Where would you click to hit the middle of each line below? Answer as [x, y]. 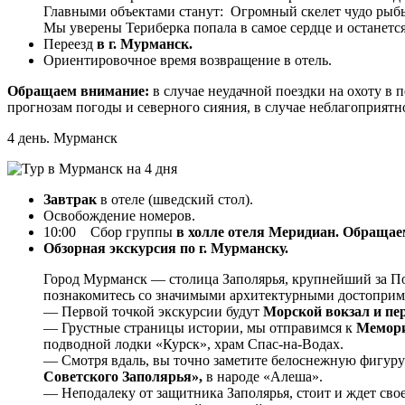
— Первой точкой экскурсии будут [153, 311]
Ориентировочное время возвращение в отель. [188, 60]
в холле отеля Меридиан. [259, 231]
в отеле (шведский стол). [179, 199]
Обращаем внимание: [80, 90]
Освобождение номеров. [119, 215]
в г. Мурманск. [145, 43]
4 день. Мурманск [62, 137]
